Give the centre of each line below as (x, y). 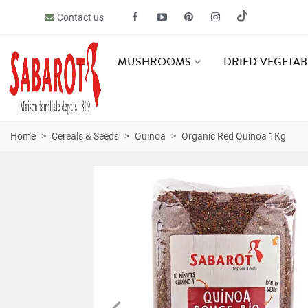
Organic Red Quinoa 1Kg (234, 136)
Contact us (80, 17)
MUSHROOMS (155, 62)
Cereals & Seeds (85, 136)
